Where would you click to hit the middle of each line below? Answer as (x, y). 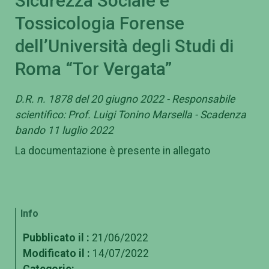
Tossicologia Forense (100, 24)
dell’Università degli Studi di (124, 47)
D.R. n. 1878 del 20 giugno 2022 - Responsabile (125, 99)
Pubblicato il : (56, 238)
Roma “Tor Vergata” (93, 69)
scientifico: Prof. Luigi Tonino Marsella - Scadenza (131, 114)
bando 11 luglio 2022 (64, 130)
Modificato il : (56, 254)
